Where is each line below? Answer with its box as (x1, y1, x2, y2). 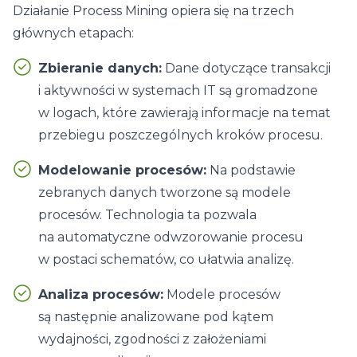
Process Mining (73, 3, 168, 18)
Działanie (13, 3, 73, 18)
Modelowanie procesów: (38, 163, 206, 178)
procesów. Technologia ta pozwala (38, 207, 257, 222)
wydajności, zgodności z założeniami (38, 331, 266, 347)
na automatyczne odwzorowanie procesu (38, 229, 304, 245)
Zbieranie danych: (38, 61, 162, 76)
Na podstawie (206, 163, 296, 178)
